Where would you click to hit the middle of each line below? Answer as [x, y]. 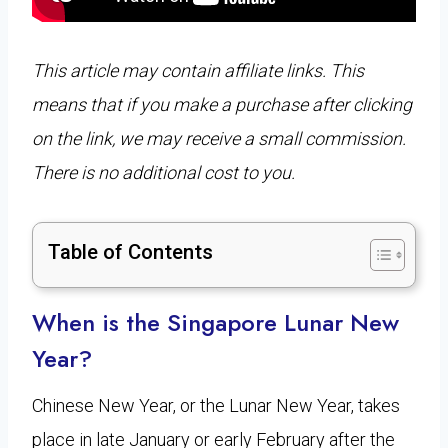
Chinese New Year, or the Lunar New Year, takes [216, 405]
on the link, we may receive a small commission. [219, 138]
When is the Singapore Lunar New [215, 322]
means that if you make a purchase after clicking [222, 104]
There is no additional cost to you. [163, 172]
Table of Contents [130, 251]
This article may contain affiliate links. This [198, 70]
